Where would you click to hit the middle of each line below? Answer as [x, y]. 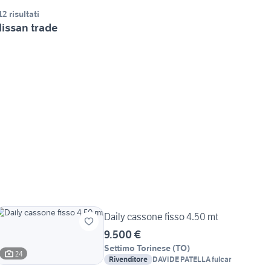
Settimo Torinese [137, 248]
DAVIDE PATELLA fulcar [192, 260]
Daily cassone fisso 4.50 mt [161, 217]
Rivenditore [128, 260]
